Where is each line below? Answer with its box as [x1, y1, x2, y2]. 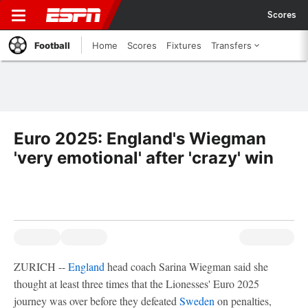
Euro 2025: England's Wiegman [14, 129, 266, 148]
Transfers [211, 40, 252, 51]
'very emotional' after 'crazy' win [14, 148, 274, 168]
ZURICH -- [14, 259, 68, 274]
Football [34, 40, 70, 51]
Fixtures [166, 40, 201, 51]
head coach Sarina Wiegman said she [104, 259, 268, 274]
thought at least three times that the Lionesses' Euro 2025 [14, 276, 259, 291]
